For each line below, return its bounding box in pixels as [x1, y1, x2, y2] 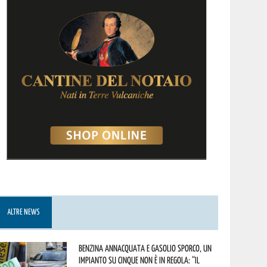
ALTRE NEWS [7, 209, 41, 216]
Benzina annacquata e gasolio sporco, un [79, 243, 212, 253]
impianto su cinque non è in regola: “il [79, 254, 200, 265]
